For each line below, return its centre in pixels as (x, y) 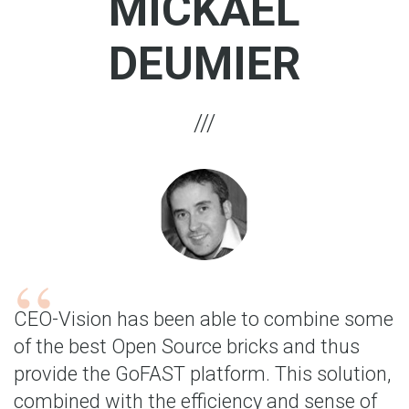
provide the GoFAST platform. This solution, (202, 374)
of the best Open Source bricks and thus (187, 346)
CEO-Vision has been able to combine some (204, 319)
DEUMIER (204, 64)
